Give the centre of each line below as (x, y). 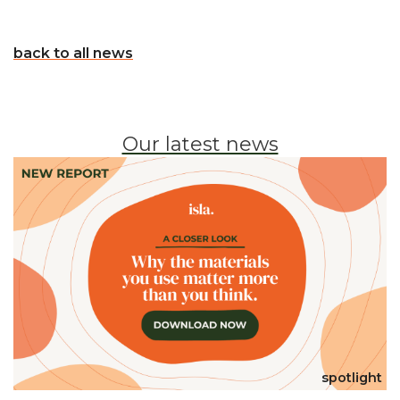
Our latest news (200, 144)
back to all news (73, 53)
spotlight (352, 378)
